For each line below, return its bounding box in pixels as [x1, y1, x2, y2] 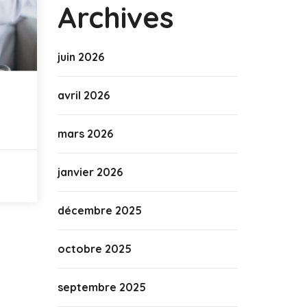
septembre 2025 [57, 280, 146, 294]
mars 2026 [57, 127, 113, 140]
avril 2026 [57, 88, 110, 102]
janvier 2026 [57, 165, 123, 179]
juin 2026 [57, 50, 104, 64]
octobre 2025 [57, 242, 132, 256]
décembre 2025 [57, 204, 142, 217]
